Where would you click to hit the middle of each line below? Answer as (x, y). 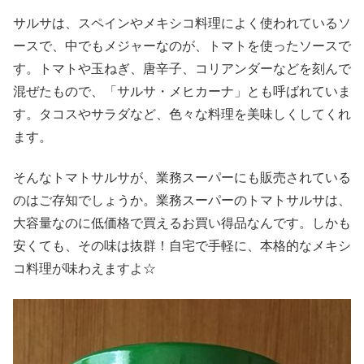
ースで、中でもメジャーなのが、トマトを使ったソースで (182, 45)
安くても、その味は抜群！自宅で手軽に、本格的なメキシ (182, 246)
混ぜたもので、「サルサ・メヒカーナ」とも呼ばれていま (182, 91)
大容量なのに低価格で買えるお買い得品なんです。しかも (182, 223)
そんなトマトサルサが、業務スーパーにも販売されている (182, 178)
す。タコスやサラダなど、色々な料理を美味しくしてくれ (182, 114)
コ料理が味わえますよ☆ (84, 269)
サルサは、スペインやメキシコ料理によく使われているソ (182, 23)
